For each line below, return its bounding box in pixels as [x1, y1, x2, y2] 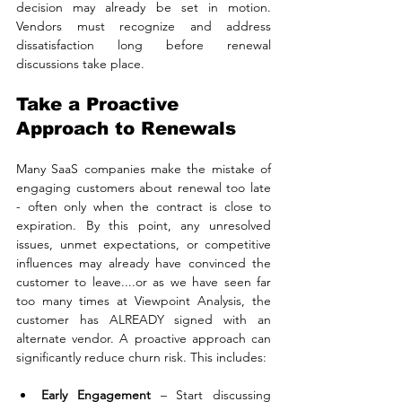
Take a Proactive [16, 93, 185, 114]
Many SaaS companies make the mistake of [16, 160, 271, 177]
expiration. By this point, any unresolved [16, 216, 271, 233]
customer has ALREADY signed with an [16, 310, 271, 328]
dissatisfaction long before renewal [16, 36, 271, 53]
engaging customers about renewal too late [16, 179, 271, 196]
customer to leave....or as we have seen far [16, 273, 271, 290]
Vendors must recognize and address [16, 17, 271, 34]
